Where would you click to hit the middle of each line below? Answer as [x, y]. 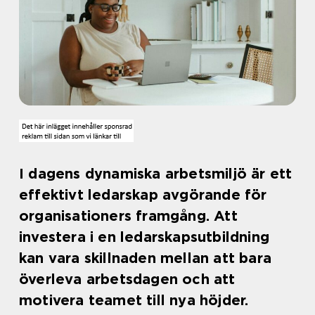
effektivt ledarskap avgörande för [143, 195]
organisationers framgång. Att [128, 216]
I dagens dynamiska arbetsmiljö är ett [156, 174]
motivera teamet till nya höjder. [134, 300]
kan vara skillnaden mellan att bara [146, 258]
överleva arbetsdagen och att [127, 279]
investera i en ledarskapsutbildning [144, 237]
